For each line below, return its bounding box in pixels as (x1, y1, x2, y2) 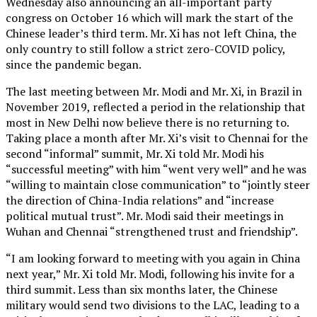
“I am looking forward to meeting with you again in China (6, 250, 300, 266)
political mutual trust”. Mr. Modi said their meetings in (6, 207, 284, 224)
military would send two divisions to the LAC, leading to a (6, 296, 299, 313)
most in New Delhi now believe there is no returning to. (6, 114, 289, 130)
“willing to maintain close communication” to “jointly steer (6, 176, 310, 192)
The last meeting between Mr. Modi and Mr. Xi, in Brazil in (6, 83, 302, 99)
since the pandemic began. (6, 56, 142, 72)
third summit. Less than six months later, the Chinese (6, 281, 277, 297)
